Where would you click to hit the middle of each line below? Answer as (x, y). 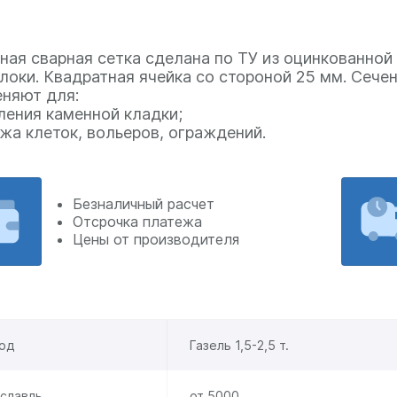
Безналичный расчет (143, 203)
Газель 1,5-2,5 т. (239, 345)
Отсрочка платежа (137, 221)
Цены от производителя (156, 239)
